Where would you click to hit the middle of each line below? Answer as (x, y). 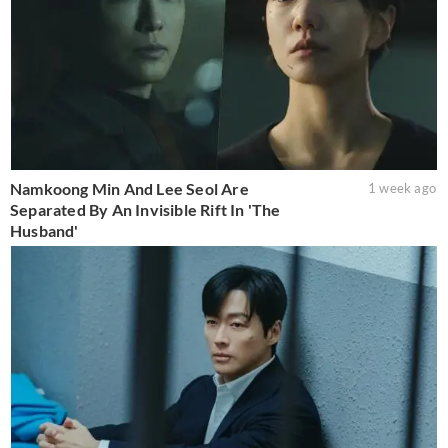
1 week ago (401, 187)
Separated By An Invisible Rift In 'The (145, 209)
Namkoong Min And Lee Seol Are (129, 188)
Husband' (44, 230)
